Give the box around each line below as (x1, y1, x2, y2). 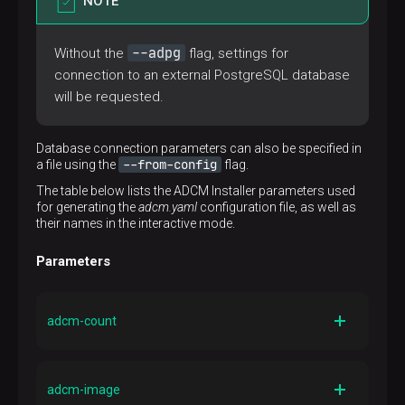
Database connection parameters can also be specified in (36, 141, 362, 155)
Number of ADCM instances (47, 371, 205, 385)
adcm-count (47, 314, 117, 328)
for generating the (36, 200, 138, 214)
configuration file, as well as (197, 200, 356, 214)
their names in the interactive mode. (36, 216, 235, 231)
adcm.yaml (138, 200, 197, 214)
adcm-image (47, 382, 120, 397)
